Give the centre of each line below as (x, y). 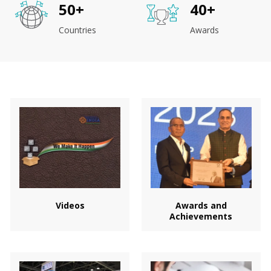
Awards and (201, 206)
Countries (78, 30)
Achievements (201, 217)
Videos (70, 206)
